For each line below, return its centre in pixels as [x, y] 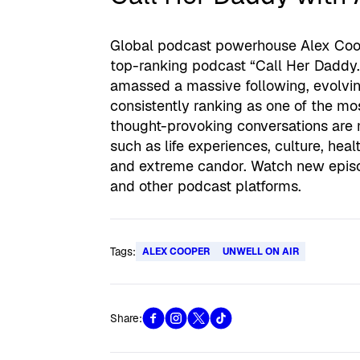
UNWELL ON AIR [261, 252]
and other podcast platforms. [206, 186]
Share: [127, 318]
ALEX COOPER [176, 252]
